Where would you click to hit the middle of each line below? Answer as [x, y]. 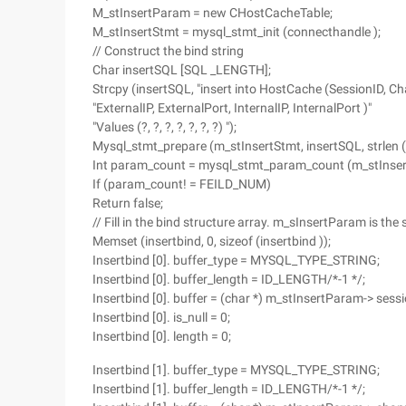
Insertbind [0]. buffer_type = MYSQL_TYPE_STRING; [236, 260]
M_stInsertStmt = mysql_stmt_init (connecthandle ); [237, 32]
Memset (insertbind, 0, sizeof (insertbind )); [212, 241]
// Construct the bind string [168, 51]
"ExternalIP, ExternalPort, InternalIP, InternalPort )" [232, 108]
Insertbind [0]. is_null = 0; [161, 317]
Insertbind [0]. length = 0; [162, 336]
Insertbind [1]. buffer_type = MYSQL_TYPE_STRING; [236, 370]
